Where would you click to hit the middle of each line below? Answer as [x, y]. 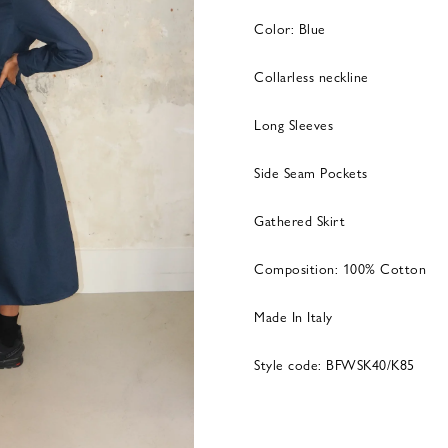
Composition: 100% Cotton [340, 268]
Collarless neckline [311, 76]
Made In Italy [293, 316]
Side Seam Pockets [311, 172]
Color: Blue [290, 28]
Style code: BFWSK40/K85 [334, 364]
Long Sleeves [293, 124]
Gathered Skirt [299, 220]
